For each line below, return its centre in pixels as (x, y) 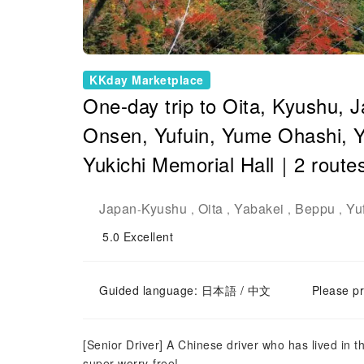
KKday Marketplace (147, 80)
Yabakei (259, 208)
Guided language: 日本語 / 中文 (185, 290)
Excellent (148, 236)
